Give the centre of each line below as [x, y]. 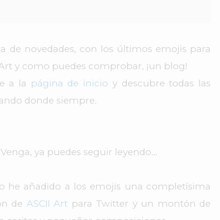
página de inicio [69, 83]
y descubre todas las [160, 83]
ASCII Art [47, 204]
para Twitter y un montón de [139, 204]
